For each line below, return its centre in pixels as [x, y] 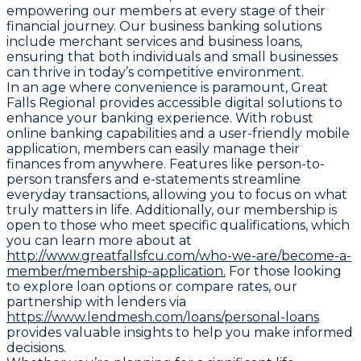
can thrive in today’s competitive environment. [155, 72]
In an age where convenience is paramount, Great [167, 87]
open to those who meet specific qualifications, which [178, 225]
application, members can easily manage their [153, 148]
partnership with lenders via [96, 301]
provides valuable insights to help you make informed [180, 332]
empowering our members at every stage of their [166, 10]
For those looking [284, 271]
